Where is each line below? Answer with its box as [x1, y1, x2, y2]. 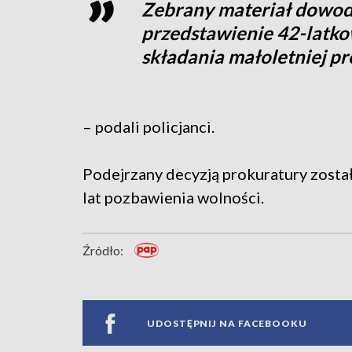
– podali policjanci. [82, 117, 214, 137]
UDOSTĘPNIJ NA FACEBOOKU [147, 317, 307, 329]
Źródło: [82, 243, 123, 258]
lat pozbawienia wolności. [82, 188, 264, 207]
